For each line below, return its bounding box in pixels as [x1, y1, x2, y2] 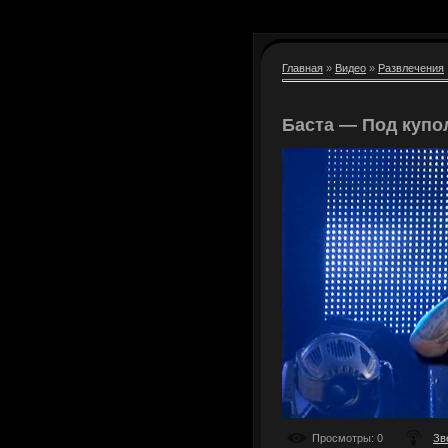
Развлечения [378, 62, 444, 74]
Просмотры [312, 431, 371, 444]
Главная [282, 62, 323, 74]
